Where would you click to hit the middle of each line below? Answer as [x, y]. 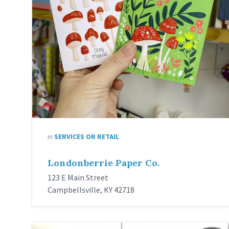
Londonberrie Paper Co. [104, 163]
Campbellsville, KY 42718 [91, 189]
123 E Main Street [78, 177]
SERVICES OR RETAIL [87, 136]
